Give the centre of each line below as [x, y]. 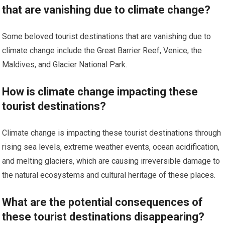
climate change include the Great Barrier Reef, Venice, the [102, 51]
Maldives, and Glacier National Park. [65, 65]
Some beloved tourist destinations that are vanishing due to [107, 37]
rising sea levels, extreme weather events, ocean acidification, [111, 147]
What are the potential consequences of [103, 202]
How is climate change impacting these [100, 92]
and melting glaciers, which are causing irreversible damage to [111, 161]
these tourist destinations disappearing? [103, 217]
